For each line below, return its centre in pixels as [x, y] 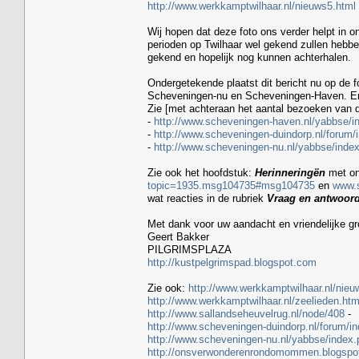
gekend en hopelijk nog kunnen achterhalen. [249, 57]
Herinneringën [290, 172]
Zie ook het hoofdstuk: [201, 172]
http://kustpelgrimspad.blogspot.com [232, 262]
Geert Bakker [178, 236]
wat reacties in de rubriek [207, 198]
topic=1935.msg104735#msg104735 [231, 185]
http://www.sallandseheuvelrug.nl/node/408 [246, 313]
